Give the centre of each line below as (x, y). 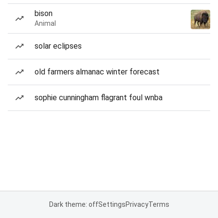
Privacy (137, 204)
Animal (45, 23)
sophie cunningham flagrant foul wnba (99, 98)
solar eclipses (58, 46)
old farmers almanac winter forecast (97, 72)
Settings (112, 204)
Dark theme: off (73, 204)
